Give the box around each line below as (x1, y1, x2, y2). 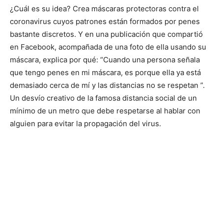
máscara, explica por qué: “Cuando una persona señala (10, 55, 200, 64)
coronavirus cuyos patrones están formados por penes (10, 17, 200, 26)
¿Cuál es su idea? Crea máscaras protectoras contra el (10, 4, 199, 13)
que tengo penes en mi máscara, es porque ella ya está (10, 68, 201, 77)
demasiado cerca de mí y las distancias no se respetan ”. (10, 81, 205, 90)
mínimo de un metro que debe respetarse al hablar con (10, 106, 200, 115)
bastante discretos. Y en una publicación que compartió (10, 29, 203, 39)
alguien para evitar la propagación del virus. (10, 119, 161, 128)
